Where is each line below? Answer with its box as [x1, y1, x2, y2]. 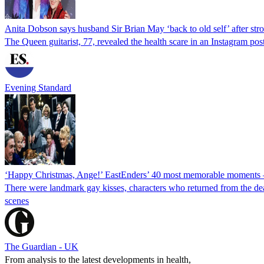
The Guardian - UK [5, 241, 78, 252]
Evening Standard [5, 82, 71, 93]
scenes [5, 195, 29, 206]
